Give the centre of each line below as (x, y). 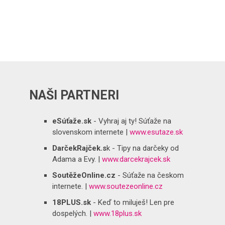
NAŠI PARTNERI (74, 95)
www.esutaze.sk (156, 132)
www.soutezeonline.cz (126, 186)
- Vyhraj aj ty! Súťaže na (131, 121)
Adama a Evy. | (77, 159)
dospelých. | (73, 213)
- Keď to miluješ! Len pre (132, 202)
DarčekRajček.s (79, 148)
